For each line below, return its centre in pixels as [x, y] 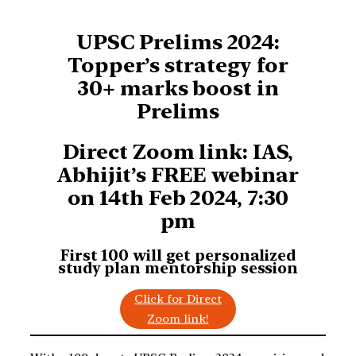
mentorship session [219, 268]
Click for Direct [178, 298]
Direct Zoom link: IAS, [178, 151]
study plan [99, 268]
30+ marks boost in [178, 88]
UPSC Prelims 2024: [178, 42]
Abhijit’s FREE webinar [178, 174]
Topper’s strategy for [178, 65]
